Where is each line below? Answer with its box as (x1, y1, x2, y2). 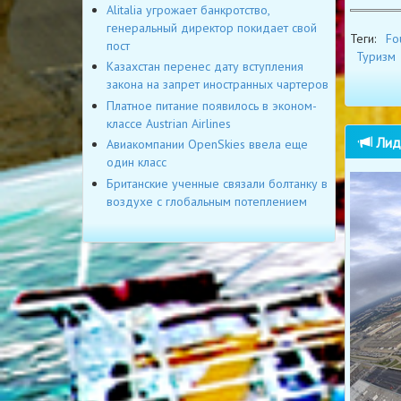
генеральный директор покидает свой (107, 19, 317, 36)
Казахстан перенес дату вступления (107, 58, 303, 75)
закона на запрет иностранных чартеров (107, 76, 328, 93)
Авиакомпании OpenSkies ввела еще (107, 136, 308, 153)
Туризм (355, 48, 396, 65)
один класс (107, 154, 166, 171)
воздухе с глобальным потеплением (107, 192, 307, 209)
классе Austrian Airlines (107, 115, 231, 132)
